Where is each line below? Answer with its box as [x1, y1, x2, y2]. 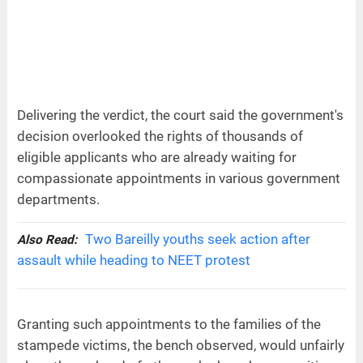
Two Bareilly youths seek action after [84, 230, 310, 247]
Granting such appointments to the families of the [16, 315, 321, 332]
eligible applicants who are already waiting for [16, 148, 297, 165]
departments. [16, 190, 100, 207]
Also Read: [16, 232, 77, 247]
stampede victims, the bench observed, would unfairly [16, 336, 344, 353]
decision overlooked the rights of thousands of [16, 127, 303, 144]
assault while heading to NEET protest [16, 251, 250, 268]
